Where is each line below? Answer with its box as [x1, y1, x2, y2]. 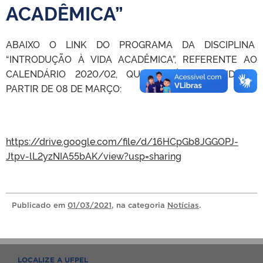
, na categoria [112, 201, 167, 210]
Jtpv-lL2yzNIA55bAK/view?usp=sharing [6, 149, 181, 162]
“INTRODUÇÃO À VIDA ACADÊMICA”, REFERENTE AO [6, 52, 257, 65]
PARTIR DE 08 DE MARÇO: [6, 82, 122, 95]
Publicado [12, 201, 53, 210]
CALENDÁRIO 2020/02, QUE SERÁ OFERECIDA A [6, 67, 257, 80]
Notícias [167, 201, 199, 210]
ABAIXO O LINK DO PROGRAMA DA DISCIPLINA [6, 38, 257, 50]
